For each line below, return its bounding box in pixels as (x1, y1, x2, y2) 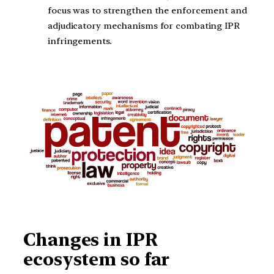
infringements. (48, 35, 112, 47)
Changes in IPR (23, 229, 158, 250)
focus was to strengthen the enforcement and (48, 5, 247, 17)
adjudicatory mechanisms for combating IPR (48, 20, 240, 32)
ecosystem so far (23, 248, 170, 270)
